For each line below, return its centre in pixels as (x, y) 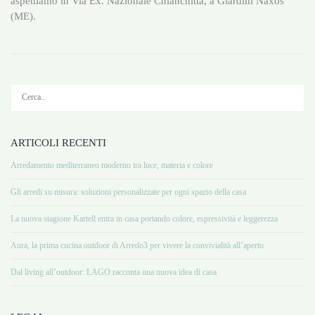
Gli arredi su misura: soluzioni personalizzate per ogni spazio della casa (128, 192)
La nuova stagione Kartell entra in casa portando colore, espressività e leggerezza (144, 218)
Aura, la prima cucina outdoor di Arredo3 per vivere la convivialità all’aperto (137, 245)
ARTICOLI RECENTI (58, 142)
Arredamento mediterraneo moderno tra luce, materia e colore (112, 165)
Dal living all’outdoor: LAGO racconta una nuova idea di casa (114, 272)
